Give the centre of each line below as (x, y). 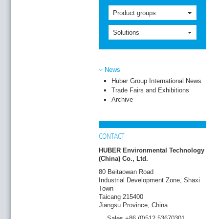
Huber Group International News (156, 81)
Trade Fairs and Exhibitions (150, 90)
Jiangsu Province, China (133, 205)
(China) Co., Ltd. (123, 158)
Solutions (126, 32)
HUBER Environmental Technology (152, 150)
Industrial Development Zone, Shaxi (149, 180)
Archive (122, 99)
